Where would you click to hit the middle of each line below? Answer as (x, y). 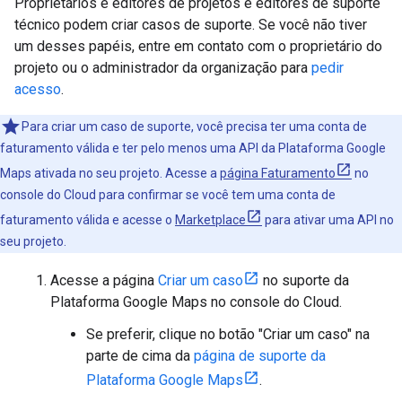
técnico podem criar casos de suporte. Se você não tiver (191, 24)
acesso (38, 89)
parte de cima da (140, 355)
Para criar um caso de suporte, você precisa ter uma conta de (194, 126)
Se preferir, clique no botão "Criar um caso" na (228, 334)
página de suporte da (260, 355)
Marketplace (210, 219)
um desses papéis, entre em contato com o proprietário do (198, 46)
